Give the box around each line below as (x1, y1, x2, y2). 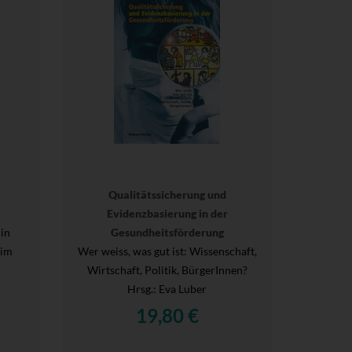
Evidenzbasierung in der (106, 206, 228, 220)
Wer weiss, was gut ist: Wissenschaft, (77, 244, 257, 258)
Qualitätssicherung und (108, 187, 226, 201)
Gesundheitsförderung (110, 225, 224, 239)
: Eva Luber (153, 281, 207, 295)
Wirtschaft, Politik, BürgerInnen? (86, 262, 247, 277)
